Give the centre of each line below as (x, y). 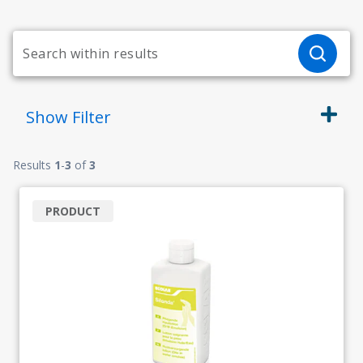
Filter (92, 117)
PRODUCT (73, 211)
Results (34, 165)
